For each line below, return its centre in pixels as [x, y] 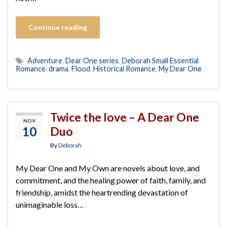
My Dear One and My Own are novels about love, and [108, 168]
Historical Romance [124, 68]
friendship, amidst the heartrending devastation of [102, 192]
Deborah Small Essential [160, 60]
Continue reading [58, 27]
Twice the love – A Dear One [125, 117]
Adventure [45, 60]
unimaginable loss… [50, 204]
